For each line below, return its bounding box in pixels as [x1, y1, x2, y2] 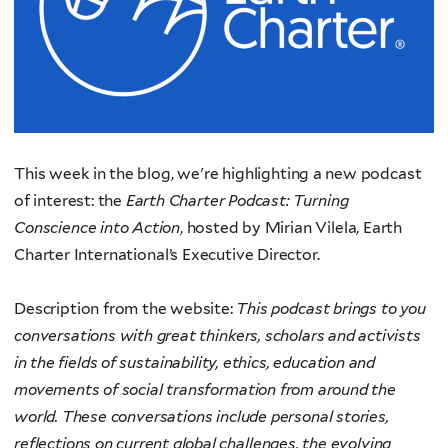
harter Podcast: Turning [179, 191, 349, 211]
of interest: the [14, 191, 126, 211]
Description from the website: [14, 299, 237, 319]
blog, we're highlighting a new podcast [137, 164, 422, 184]
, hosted [180, 218, 243, 238]
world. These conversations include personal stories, [14, 407, 389, 427]
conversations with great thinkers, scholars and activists [14, 326, 421, 346]
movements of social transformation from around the [14, 380, 396, 400]
